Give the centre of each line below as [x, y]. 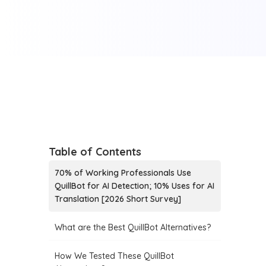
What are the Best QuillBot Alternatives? [133, 227]
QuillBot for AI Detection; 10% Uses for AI [135, 186]
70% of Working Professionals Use [123, 173]
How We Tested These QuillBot [115, 256]
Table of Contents [95, 152]
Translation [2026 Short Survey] [118, 199]
